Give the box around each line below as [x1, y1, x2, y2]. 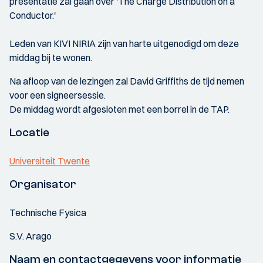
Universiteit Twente [9, 155, 90, 167]
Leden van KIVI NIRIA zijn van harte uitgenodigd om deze [9, 38, 239, 49]
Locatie [9, 126, 49, 139]
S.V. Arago [9, 230, 52, 242]
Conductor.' [9, 9, 56, 21]
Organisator [9, 177, 76, 191]
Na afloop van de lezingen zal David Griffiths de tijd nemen [9, 75, 244, 87]
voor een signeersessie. [9, 89, 106, 101]
